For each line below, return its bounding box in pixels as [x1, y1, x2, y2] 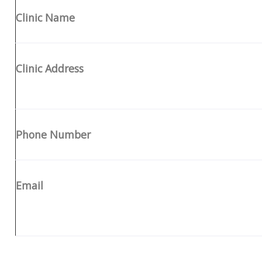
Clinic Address [15, 61, 84, 75]
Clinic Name [15, 10, 75, 25]
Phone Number [15, 127, 91, 142]
